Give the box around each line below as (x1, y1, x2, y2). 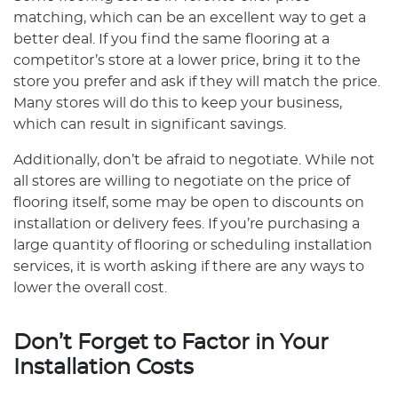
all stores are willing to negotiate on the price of (13, 174, 350, 188)
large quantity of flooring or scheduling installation (13, 238, 372, 252)
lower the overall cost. (13, 281, 167, 295)
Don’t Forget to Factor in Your (13, 332, 329, 354)
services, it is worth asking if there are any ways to (13, 259, 364, 274)
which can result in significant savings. (13, 117, 286, 131)
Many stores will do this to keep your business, (13, 96, 342, 110)
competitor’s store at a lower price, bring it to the (13, 53, 361, 68)
